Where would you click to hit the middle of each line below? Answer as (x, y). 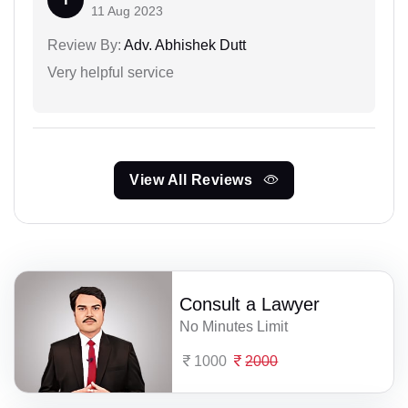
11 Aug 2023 (127, 10)
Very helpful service (111, 72)
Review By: (84, 45)
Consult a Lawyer (250, 304)
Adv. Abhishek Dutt (184, 45)
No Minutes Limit (234, 326)
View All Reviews (193, 179)
